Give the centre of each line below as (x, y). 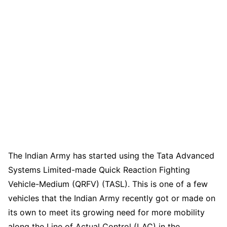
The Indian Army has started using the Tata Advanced (111, 155)
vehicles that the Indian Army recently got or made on (112, 198)
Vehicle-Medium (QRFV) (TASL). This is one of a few (108, 184)
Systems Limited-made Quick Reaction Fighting (99, 169)
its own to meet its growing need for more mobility (106, 212)
